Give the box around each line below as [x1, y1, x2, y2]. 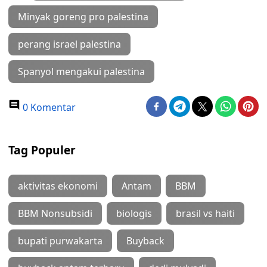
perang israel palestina [18, 38, 121, 51]
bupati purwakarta [18, 234, 103, 247]
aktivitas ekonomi [18, 179, 98, 193]
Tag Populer [8, 142, 76, 158]
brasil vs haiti [176, 207, 235, 220]
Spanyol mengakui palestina [18, 65, 145, 78]
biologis [116, 207, 152, 220]
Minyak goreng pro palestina [18, 10, 148, 23]
